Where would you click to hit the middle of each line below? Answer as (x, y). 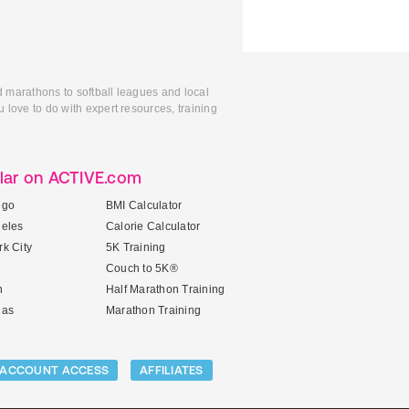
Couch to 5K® (142, 268)
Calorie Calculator (153, 226)
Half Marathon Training (166, 289)
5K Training (136, 247)
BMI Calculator (144, 205)
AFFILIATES (172, 371)
